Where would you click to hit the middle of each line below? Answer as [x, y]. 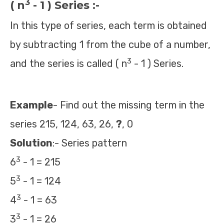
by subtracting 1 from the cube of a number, [110, 44]
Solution [31, 143]
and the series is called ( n [68, 63]
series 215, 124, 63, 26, [63, 124]
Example [31, 105]
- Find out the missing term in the [129, 105]
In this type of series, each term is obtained [108, 25]
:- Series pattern [90, 143]
